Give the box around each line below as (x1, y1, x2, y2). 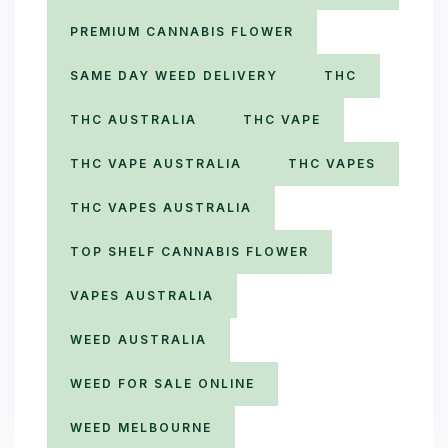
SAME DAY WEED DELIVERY (70, 68, 278, 83)
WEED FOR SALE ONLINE (70, 376, 255, 391)
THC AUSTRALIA (70, 112, 197, 127)
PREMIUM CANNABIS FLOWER (70, 24, 294, 39)
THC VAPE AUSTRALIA (70, 156, 242, 171)
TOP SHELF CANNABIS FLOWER (70, 244, 309, 259)
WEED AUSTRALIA (70, 332, 207, 347)
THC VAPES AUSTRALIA (70, 200, 252, 215)
